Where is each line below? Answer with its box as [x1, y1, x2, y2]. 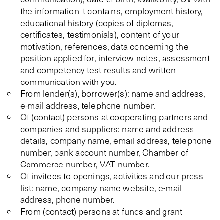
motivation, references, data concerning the [20, 40, 189, 52]
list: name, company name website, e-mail [20, 182, 182, 193]
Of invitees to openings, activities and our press [20, 170, 203, 182]
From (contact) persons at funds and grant [20, 205, 183, 217]
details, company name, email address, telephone [20, 135, 212, 146]
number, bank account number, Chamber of [20, 146, 189, 158]
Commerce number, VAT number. [20, 158, 150, 170]
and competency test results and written [20, 64, 176, 76]
